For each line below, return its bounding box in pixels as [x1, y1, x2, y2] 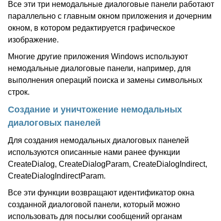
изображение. [8, 36, 59, 44]
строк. [8, 88, 30, 96]
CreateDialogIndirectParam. [8, 172, 106, 180]
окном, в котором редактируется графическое [8, 24, 175, 32]
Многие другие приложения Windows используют [8, 52, 188, 61]
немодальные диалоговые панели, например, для [8, 64, 191, 73]
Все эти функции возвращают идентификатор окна [8, 188, 194, 197]
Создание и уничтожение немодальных [8, 105, 182, 114]
